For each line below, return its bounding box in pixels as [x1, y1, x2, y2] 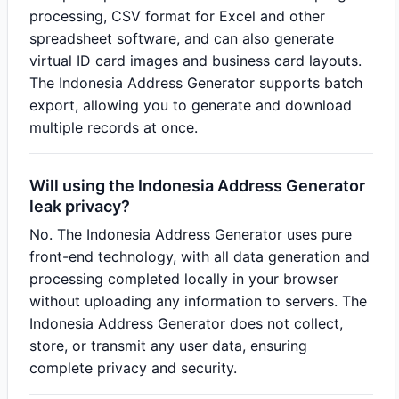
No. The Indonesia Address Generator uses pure [29, 225, 352, 243]
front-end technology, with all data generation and [29, 248, 370, 265]
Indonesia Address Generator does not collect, [29, 314, 343, 332]
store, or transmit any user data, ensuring [29, 337, 307, 354]
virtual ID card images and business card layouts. [29, 52, 362, 69]
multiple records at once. [29, 118, 198, 136]
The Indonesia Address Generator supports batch [29, 74, 362, 92]
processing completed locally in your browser [29, 270, 338, 288]
